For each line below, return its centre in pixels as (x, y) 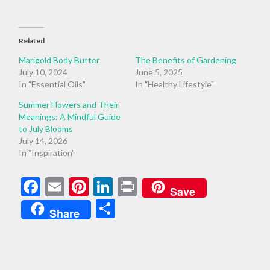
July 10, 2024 (43, 72)
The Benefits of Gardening (185, 60)
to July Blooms (46, 128)
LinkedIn (149, 186)
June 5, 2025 (159, 72)
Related (32, 40)
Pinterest (127, 186)
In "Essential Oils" (52, 84)
